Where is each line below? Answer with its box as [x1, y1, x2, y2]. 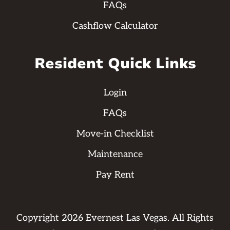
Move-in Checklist [76, 128, 154, 140]
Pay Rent [95, 169, 135, 181]
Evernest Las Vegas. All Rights [83, 213, 214, 224]
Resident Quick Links [34, 54, 196, 74]
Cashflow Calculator [72, 21, 158, 32]
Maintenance [87, 149, 143, 160]
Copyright [16, 213, 62, 224]
